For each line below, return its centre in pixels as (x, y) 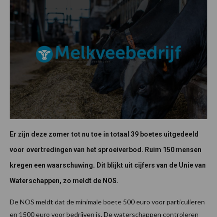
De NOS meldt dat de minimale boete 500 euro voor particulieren (107, 201)
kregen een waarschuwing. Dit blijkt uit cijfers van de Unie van (108, 165)
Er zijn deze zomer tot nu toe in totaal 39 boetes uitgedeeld (104, 134)
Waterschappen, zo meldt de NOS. (65, 180)
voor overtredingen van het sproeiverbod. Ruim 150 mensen (106, 149)
